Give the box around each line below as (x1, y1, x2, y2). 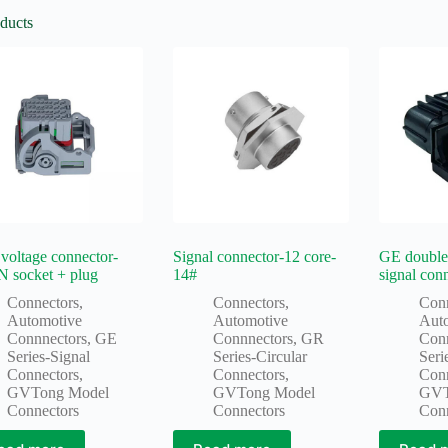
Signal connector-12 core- (173, 247, 337, 265)
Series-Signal (6, 347, 90, 365)
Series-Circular (213, 347, 308, 365)
